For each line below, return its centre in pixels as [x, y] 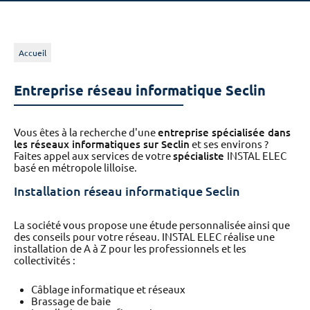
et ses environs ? [229, 144]
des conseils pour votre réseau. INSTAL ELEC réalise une [144, 237]
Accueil [33, 53]
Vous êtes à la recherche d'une [86, 133]
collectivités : [45, 261]
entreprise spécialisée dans [224, 133]
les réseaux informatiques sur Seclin [102, 144]
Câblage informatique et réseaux [108, 290]
